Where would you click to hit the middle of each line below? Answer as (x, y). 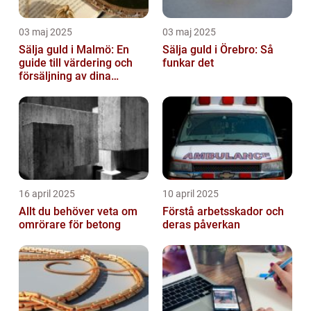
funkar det (188, 62)
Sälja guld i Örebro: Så (218, 49)
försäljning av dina (65, 76)
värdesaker (47, 89)
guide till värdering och (76, 62)
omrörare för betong (70, 224)
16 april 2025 (47, 193)
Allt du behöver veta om (78, 211)
